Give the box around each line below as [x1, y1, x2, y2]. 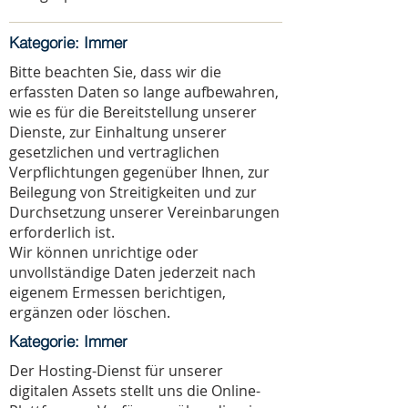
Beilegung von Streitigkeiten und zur [9, 182, 257, 202]
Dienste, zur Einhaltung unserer [9, 122, 227, 142]
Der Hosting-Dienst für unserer [9, 361, 223, 381]
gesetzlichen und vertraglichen [9, 142, 219, 162]
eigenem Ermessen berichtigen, [9, 282, 226, 302]
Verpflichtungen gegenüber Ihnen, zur [9, 162, 270, 182]
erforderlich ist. [9, 222, 115, 242]
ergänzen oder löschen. [9, 302, 170, 322]
